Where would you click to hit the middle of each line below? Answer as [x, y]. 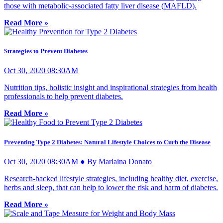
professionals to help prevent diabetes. [63, 97]
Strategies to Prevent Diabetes [46, 51]
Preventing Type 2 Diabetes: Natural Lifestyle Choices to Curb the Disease [107, 142]
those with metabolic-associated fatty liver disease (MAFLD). [100, 6]
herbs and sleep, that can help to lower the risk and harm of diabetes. [111, 187]
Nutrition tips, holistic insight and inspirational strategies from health [111, 88]
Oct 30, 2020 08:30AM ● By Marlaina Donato [78, 161]
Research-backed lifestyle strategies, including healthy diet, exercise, [111, 178]
